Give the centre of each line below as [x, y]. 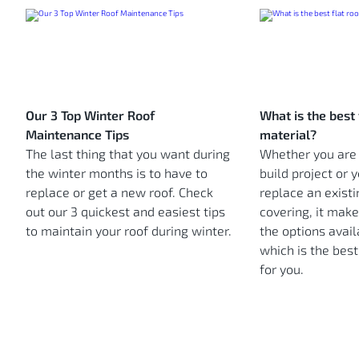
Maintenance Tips [77, 135]
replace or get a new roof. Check [119, 192]
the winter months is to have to [117, 173]
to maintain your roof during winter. [129, 231]
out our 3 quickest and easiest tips [125, 212]
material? [288, 135]
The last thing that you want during [128, 154]
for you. [281, 269]
